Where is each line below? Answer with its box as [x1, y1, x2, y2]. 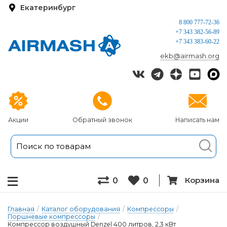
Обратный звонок [72, 116, 132, 124]
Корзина [185, 175, 219, 185]
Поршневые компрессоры [8, 213, 95, 220]
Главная [8, 205, 34, 213]
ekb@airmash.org [160, 52, 219, 60]
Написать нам [175, 116, 219, 124]
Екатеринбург [20, 3, 76, 12]
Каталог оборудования [42, 205, 120, 213]
